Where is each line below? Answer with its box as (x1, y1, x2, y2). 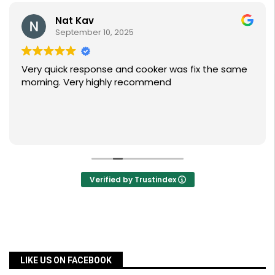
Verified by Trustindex (89, 174, 178, 185)
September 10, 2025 (55, 26, 134, 39)
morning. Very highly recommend (21, 75, 171, 88)
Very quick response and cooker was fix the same (21, 62, 247, 76)
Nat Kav (55, 14, 94, 28)
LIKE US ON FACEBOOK (20, 255, 112, 265)
